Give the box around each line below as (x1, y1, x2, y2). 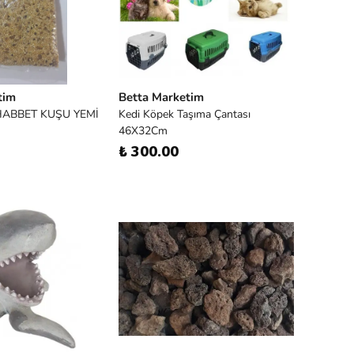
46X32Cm (119, 123, 168, 138)
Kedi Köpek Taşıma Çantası (119, 107, 250, 122)
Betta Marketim (119, 89, 204, 105)
